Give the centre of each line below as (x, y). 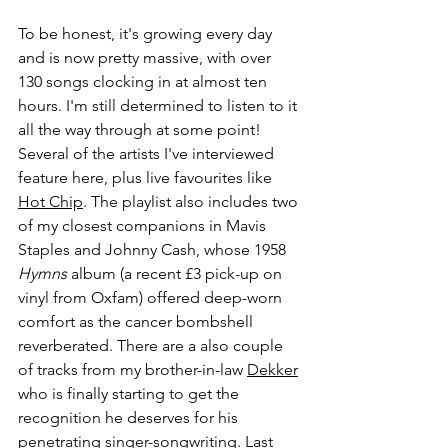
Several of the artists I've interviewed (148, 154)
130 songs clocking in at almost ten (144, 82)
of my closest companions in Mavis (144, 226)
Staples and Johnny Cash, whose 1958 (154, 250)
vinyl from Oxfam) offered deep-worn (152, 298)
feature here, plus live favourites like (147, 178)
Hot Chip (50, 202)
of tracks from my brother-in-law (132, 370)
